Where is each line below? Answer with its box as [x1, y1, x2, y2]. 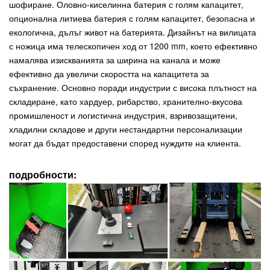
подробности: [9, 168, 77, 182]
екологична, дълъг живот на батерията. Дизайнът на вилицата [9, 26, 256, 39]
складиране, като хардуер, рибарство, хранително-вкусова [9, 95, 242, 108]
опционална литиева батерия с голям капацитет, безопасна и [9, 12, 255, 25]
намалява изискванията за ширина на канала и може [9, 54, 221, 66]
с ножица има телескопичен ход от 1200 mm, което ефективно [9, 40, 257, 52]
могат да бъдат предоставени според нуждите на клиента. [9, 137, 241, 149]
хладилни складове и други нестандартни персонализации [9, 123, 242, 136]
